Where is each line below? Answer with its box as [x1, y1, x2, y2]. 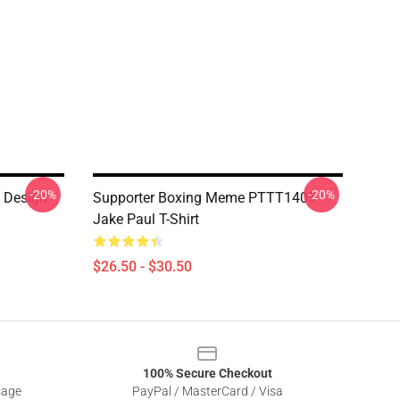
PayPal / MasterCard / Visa [131, 384, 283, 398]
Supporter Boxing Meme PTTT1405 [93, 189, 316, 206]
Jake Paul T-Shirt [93, 211, 199, 228]
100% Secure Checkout [142, 366, 272, 380]
